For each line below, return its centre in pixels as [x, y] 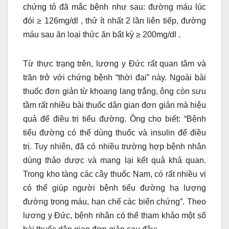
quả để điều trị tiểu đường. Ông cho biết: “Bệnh [114, 119]
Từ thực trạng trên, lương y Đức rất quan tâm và [114, 64]
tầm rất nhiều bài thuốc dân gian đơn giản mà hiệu [114, 105]
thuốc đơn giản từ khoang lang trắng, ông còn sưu [114, 91]
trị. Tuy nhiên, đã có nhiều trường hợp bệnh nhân [114, 147]
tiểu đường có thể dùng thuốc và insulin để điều [114, 133]
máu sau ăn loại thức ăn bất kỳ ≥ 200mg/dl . [102, 35]
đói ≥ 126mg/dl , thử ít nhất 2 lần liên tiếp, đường [114, 21]
